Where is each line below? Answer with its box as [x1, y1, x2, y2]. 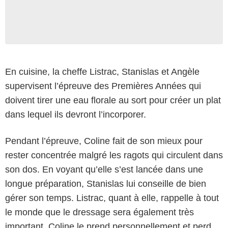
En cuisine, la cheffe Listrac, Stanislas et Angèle [5, 66, 199, 77]
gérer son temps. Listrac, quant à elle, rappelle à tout [5, 192, 219, 203]
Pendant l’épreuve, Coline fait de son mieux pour [5, 135, 203, 146]
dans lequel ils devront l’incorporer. [5, 109, 146, 120]
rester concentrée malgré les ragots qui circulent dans [5, 150, 223, 160]
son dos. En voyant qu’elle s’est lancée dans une [5, 164, 203, 175]
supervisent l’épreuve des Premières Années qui [5, 80, 201, 91]
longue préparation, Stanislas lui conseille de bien [5, 178, 206, 189]
